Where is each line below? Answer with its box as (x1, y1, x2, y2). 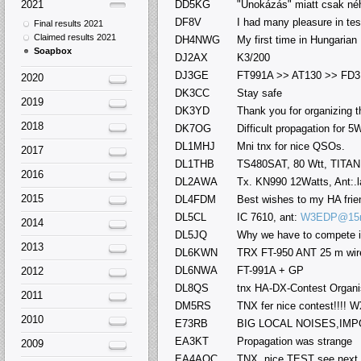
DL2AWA (175, 175, 218, 188)
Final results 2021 (34, 18, 103, 28)
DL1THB (175, 157, 214, 170)
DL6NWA (175, 263, 218, 276)
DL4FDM (175, 193, 216, 205)
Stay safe (237, 86, 282, 99)
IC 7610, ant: (237, 210, 301, 223)
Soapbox (34, 45, 72, 56)
